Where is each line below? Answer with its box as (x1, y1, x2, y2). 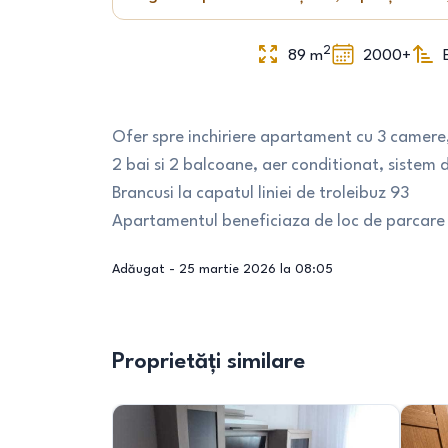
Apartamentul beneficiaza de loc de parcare (112, 213, 445, 230)
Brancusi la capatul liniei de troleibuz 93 (112, 185, 409, 202)
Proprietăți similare (112, 351, 305, 373)
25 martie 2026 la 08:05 (179, 263, 333, 276)
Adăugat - (112, 263, 179, 276)
